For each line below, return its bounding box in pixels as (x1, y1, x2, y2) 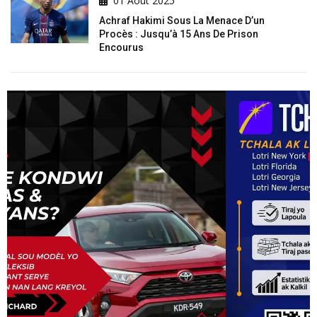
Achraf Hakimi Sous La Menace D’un (99, 15, 265, 27)
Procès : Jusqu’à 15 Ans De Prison (99, 28, 258, 40)
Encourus (99, 42, 144, 54)
